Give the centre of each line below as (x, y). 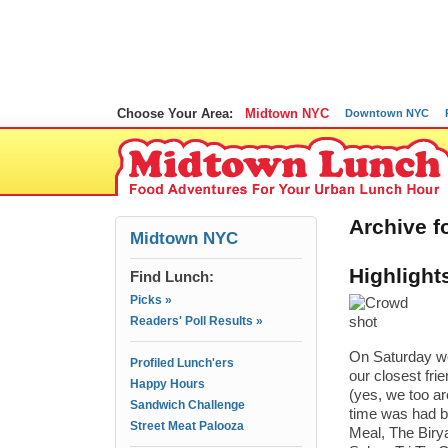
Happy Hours (167, 384)
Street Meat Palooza (187, 426)
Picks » (151, 300)
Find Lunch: (172, 276)
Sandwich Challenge (187, 405)
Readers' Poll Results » (196, 321)
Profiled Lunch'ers (182, 363)
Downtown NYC (387, 113)
